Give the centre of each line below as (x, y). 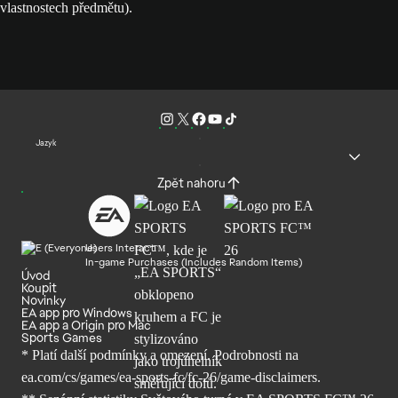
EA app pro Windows (77, 313)
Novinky (44, 301)
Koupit (39, 288)
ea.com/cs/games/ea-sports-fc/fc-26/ (121, 378)
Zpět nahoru (191, 183)
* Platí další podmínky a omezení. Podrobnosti (153, 355)
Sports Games (62, 338)
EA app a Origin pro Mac (86, 326)
